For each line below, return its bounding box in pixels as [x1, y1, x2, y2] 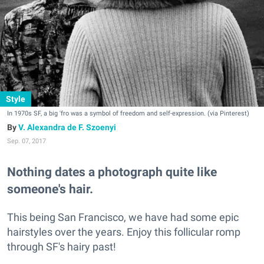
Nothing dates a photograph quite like [7, 164, 217, 180]
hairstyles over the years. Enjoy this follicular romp [7, 226, 240, 239]
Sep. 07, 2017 [7, 137, 46, 145]
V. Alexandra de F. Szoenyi [18, 123, 116, 132]
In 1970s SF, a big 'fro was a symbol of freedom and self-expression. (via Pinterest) [7, 110, 249, 117]
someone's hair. [7, 181, 93, 197]
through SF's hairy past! [7, 240, 116, 253]
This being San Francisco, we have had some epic [7, 211, 239, 224]
